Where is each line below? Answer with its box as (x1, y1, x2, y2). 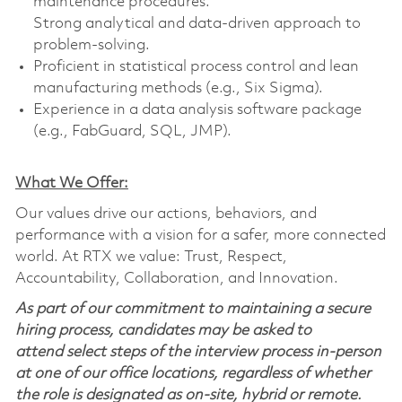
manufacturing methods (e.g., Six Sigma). (32, 80, 323, 96)
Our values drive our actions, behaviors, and (14, 205, 317, 222)
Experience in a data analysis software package (32, 101, 362, 118)
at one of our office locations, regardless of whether (14, 365, 371, 381)
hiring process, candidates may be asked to (14, 322, 311, 338)
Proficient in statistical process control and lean (32, 58, 359, 74)
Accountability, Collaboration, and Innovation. (14, 270, 338, 286)
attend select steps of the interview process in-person (14, 344, 381, 360)
